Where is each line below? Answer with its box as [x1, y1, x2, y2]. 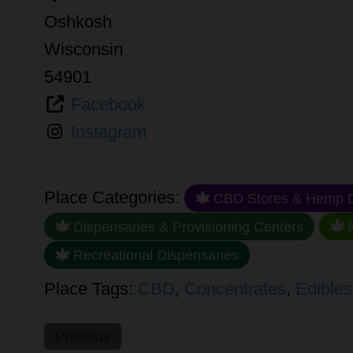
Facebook [70, 94, 146, 114]
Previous [54, 328, 110, 345]
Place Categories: [44, 187, 184, 207]
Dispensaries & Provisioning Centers [69, 217, 303, 235]
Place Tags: [44, 279, 138, 299]
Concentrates [184, 279, 286, 299]
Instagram [70, 121, 147, 142]
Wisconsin [44, 39, 123, 59]
